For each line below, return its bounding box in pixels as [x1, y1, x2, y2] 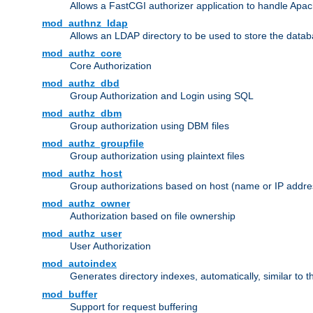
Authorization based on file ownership [70, 210, 235, 222]
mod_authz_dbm [42, 108, 122, 119]
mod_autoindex [42, 258, 117, 270]
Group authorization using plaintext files [70, 150, 245, 162]
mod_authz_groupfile [42, 138, 144, 150]
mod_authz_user [42, 228, 122, 240]
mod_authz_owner [42, 198, 130, 210]
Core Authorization [70, 60, 152, 72]
